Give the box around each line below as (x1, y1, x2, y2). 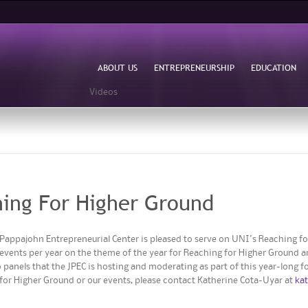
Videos (89, 88, 118, 97)
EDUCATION (251, 60, 297, 74)
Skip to (118, 3, 147, 12)
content (118, 31, 151, 39)
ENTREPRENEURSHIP (154, 60, 235, 74)
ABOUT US (98, 60, 138, 74)
